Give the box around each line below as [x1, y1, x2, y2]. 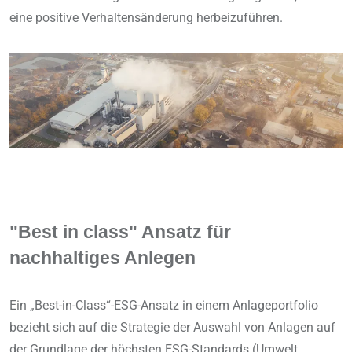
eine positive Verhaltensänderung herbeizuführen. [9, 10, 283, 26]
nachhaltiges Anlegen [9, 248, 196, 269]
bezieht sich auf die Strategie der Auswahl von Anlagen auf [9, 320, 335, 335]
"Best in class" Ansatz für [9, 222, 231, 243]
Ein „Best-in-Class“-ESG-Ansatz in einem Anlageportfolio [9, 298, 318, 313]
